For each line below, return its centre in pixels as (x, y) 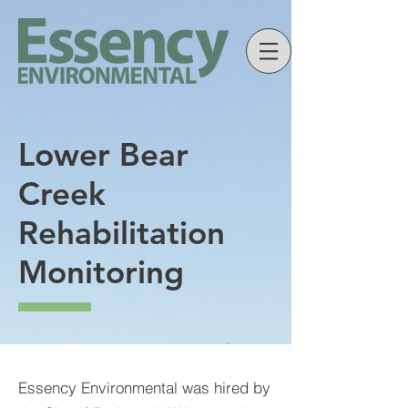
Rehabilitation (122, 233)
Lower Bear (103, 154)
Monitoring (101, 272)
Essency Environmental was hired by (144, 388)
